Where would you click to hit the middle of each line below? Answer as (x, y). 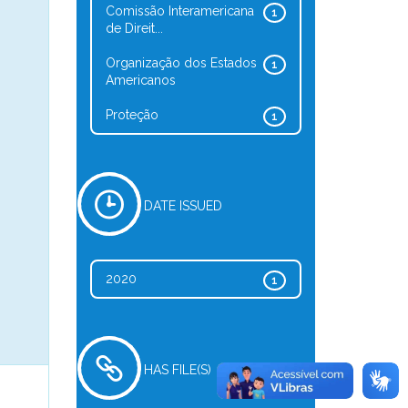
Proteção (132, 115)
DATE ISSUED (183, 206)
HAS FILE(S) (177, 370)
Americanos (140, 80)
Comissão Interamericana (179, 11)
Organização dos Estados (181, 63)
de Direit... (134, 28)
